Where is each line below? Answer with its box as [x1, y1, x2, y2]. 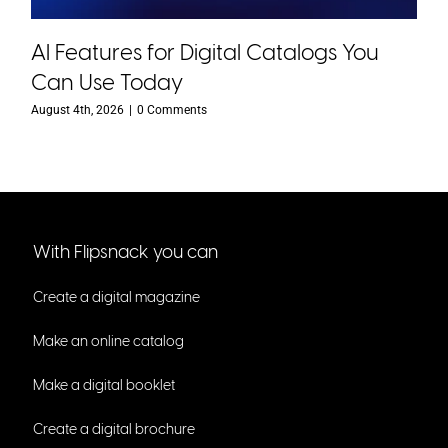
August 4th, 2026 [31, 103, 125, 118]
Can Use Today [31, 69, 184, 97]
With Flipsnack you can [32, 241, 218, 264]
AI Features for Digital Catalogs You [31, 39, 380, 67]
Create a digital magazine [32, 289, 200, 307]
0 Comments [137, 103, 208, 118]
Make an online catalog [32, 333, 184, 351]
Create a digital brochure [32, 421, 195, 439]
